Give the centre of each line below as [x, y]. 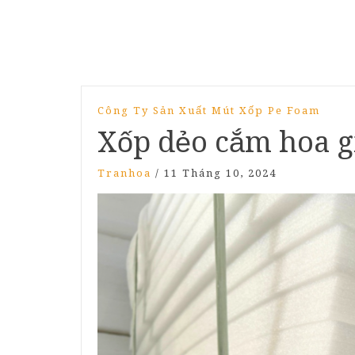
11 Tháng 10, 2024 [220, 173]
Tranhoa [124, 173]
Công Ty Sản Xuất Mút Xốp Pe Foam [209, 110]
